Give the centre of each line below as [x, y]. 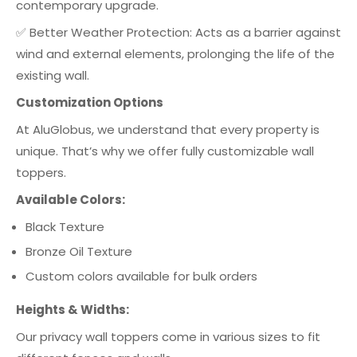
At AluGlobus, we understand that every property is [168, 129]
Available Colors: [71, 200]
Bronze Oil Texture [79, 251]
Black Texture [65, 227]
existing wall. [53, 75]
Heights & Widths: [73, 310]
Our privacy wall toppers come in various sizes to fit [168, 337]
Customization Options [90, 102]
